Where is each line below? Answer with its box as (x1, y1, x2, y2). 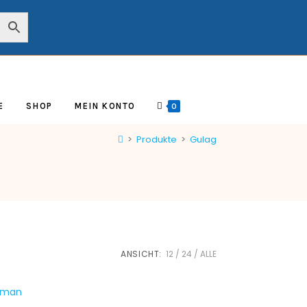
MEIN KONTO (74, 101, 136, 111)
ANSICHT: (121, 248, 162, 260)
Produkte (136, 132, 177, 146)
